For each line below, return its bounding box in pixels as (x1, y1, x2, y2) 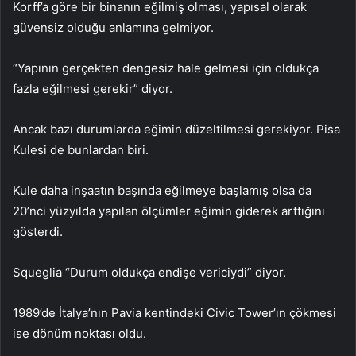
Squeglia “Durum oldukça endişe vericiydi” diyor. (13, 265, 286, 281)
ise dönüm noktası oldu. (13, 326, 146, 342)
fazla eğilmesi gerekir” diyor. (13, 81, 172, 97)
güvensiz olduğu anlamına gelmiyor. (13, 20, 214, 36)
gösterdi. (13, 224, 63, 240)
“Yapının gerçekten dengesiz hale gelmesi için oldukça (13, 60, 319, 76)
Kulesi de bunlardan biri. (13, 142, 149, 158)
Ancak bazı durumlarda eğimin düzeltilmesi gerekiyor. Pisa (13, 122, 340, 137)
